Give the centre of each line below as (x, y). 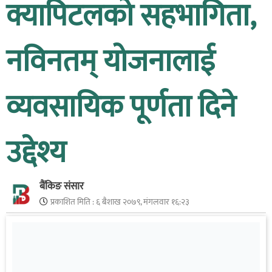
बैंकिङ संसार (62, 186)
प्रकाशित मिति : (73, 202)
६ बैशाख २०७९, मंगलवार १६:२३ (143, 202)
